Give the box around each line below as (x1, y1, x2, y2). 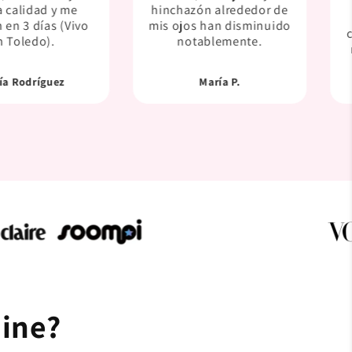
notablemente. (177, 32, 262, 49)
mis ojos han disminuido (148, 16, 291, 34)
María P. (199, 74, 240, 89)
